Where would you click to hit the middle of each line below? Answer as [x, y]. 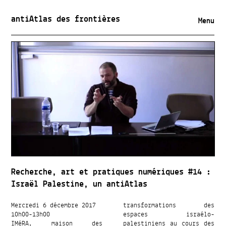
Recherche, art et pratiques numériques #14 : [111, 173]
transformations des [169, 206]
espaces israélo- [169, 215]
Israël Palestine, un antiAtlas [79, 185]
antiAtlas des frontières [65, 19]
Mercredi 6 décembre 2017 [54, 206]
